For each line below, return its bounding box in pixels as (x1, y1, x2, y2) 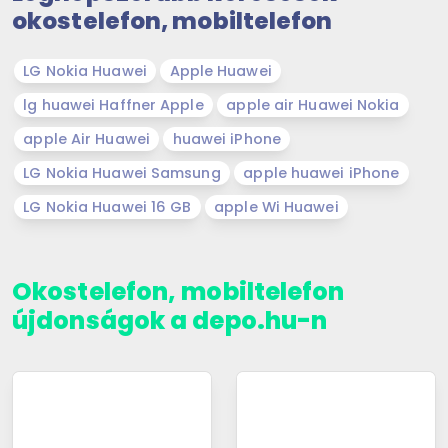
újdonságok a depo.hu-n (12, 303, 328, 337)
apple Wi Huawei (214, 196, 339, 217)
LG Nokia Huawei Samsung (23, 162, 221, 183)
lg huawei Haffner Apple (23, 94, 204, 115)
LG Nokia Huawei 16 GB (23, 196, 192, 217)
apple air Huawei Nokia (226, 94, 400, 115)
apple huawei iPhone (243, 162, 400, 183)
